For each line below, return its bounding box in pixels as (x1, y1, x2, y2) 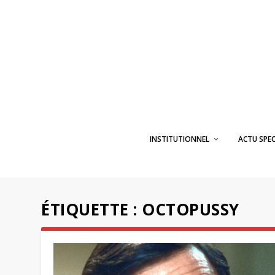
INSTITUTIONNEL (149, 134, 209, 144)
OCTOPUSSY (142, 198, 239, 220)
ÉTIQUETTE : (41, 198, 142, 220)
